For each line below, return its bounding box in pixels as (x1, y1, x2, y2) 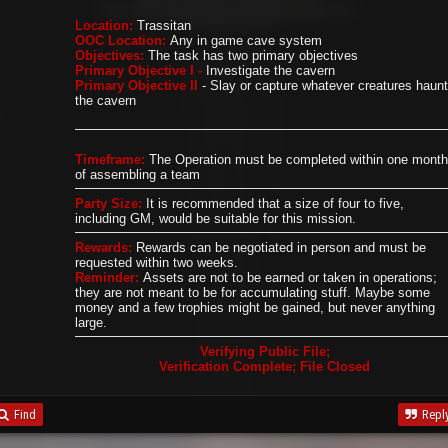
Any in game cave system (165, 32, 322, 48)
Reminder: (74, 269, 139, 285)
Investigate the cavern (201, 62, 335, 78)
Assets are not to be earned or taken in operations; (138, 269, 437, 285)
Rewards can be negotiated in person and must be (131, 239, 426, 255)
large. (74, 314, 107, 330)
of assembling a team (74, 166, 200, 182)
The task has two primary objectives (143, 47, 358, 63)
